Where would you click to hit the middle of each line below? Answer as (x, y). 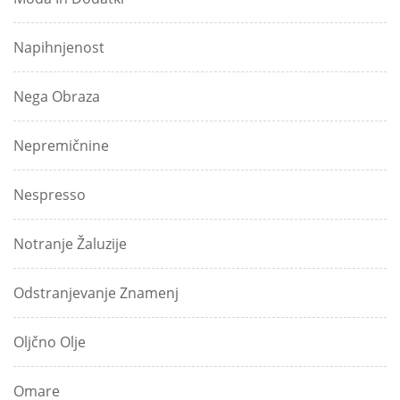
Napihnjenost (59, 48)
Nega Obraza (57, 97)
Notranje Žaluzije (70, 244)
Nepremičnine (61, 146)
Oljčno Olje (50, 342)
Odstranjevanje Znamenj (96, 293)
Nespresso (50, 195)
